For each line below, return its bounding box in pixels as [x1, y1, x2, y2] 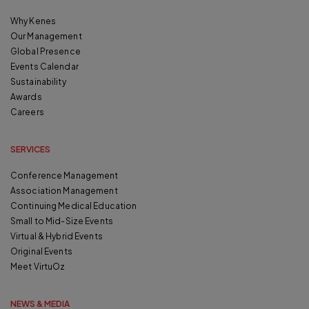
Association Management [10, 186, 118, 197]
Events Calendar [10, 61, 79, 72]
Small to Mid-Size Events [10, 216, 113, 227]
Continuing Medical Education [10, 201, 137, 212]
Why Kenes [10, 16, 57, 27]
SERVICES [10, 144, 50, 155]
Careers [10, 107, 44, 118]
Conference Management [10, 170, 119, 181]
